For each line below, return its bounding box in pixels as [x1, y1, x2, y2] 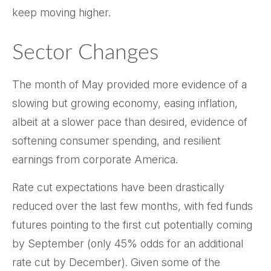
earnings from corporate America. [12, 153, 178, 166]
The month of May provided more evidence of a [12, 78, 247, 91]
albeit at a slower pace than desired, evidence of [12, 116, 247, 128]
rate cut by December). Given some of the [12, 256, 220, 269]
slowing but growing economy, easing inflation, [12, 97, 238, 109]
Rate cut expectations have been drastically [12, 181, 224, 194]
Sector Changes [12, 42, 158, 64]
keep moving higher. [12, 6, 111, 19]
